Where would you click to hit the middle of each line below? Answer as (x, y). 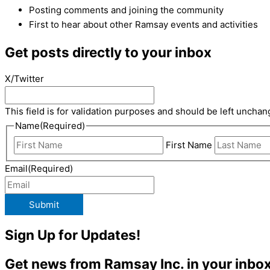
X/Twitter (24, 79)
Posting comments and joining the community (126, 10)
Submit (44, 204)
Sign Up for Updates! (73, 235)
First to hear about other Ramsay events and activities (143, 24)
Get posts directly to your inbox (108, 52)
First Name (189, 145)
